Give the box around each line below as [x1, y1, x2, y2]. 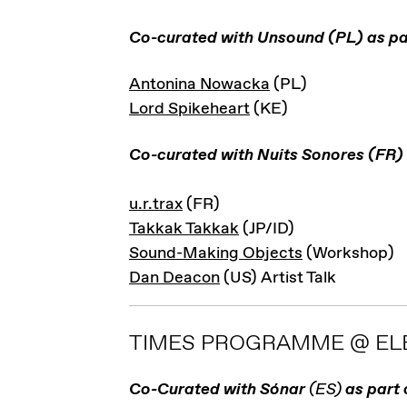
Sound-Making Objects [129, 243, 303, 264]
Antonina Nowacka [129, 74, 270, 95]
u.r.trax [129, 194, 183, 215]
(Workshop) [303, 243, 394, 264]
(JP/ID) [239, 218, 294, 240]
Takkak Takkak [129, 218, 239, 240]
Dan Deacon [129, 267, 220, 289]
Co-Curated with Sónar [129, 379, 309, 401]
